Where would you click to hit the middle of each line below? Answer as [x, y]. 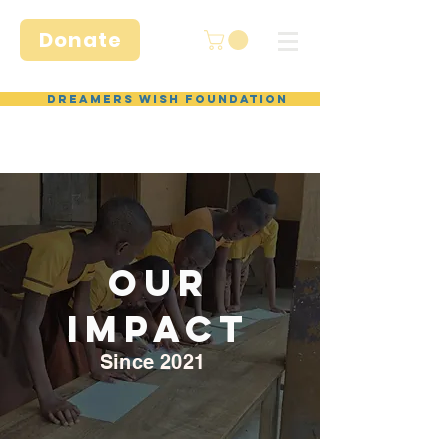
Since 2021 [152, 361]
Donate [80, 40]
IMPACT [158, 328]
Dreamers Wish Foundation [167, 98]
